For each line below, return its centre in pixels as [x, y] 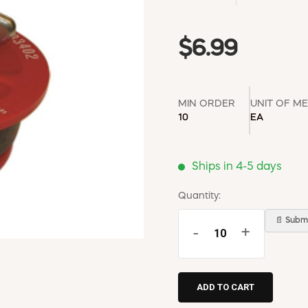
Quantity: [199, 196]
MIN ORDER [207, 103]
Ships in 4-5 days [237, 167]
